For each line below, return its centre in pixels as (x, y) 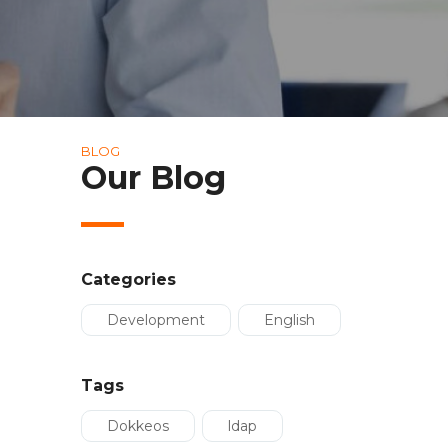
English (289, 320)
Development (155, 320)
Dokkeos (137, 426)
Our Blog (153, 177)
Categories (128, 279)
